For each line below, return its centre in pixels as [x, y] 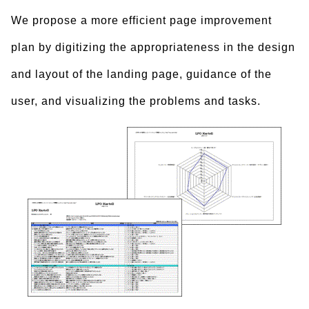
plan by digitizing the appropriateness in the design [153, 47]
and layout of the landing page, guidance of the [141, 74]
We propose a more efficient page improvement [141, 20]
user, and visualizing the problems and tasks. [136, 101]
